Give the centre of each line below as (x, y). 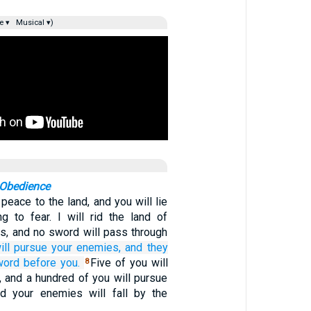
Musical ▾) (33, 23)
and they (146, 247)
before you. (52, 263)
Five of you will (129, 263)
